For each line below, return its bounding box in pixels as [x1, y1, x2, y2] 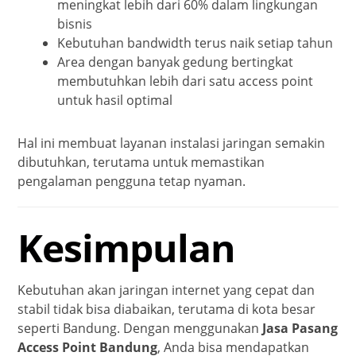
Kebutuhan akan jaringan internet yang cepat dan [17, 281, 315, 299]
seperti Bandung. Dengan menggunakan [17, 319, 263, 337]
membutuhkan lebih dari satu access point [57, 72, 314, 90]
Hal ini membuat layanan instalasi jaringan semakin [17, 133, 326, 152]
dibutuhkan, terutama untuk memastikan [17, 153, 265, 171]
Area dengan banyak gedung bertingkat [57, 52, 294, 71]
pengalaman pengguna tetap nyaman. [17, 172, 246, 190]
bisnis [57, 14, 93, 33]
